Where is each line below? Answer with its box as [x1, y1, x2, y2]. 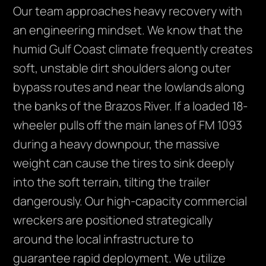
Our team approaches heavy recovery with [13, 3, 243, 20]
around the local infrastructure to [13, 231, 194, 248]
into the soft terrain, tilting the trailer [13, 174, 211, 191]
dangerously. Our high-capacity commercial [13, 193, 248, 210]
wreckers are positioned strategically [13, 212, 213, 229]
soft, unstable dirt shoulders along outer [13, 60, 232, 77]
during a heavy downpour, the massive [13, 136, 220, 153]
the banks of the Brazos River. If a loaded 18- [13, 98, 248, 115]
